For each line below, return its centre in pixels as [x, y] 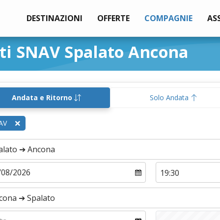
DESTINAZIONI [54, 18]
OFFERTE [113, 18]
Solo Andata [170, 97]
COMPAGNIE [168, 18]
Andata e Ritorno [43, 97]
